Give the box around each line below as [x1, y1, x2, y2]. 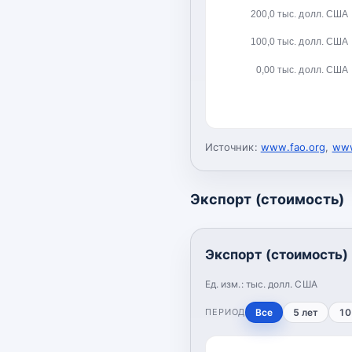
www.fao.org [260, 140, 326, 153]
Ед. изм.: [205, 277, 246, 290]
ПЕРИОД [205, 306, 246, 317]
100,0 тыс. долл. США [250, 35, 348, 47]
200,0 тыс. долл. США [250, 8, 348, 20]
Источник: [205, 140, 258, 153]
